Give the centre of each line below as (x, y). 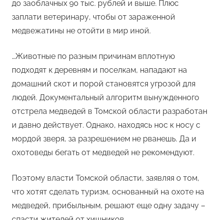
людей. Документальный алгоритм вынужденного (106, 98)
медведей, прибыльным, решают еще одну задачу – (109, 206)
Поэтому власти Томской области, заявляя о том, (106, 178)
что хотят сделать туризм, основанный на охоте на (108, 192)
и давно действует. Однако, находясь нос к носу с (106, 125)
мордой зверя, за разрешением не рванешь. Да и (104, 139)
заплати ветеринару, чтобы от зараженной (94, 17)
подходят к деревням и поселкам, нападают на (99, 70)
